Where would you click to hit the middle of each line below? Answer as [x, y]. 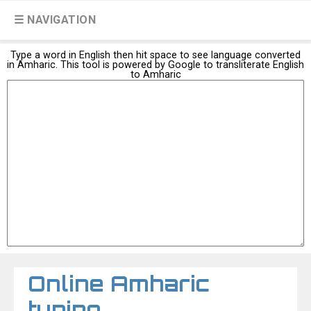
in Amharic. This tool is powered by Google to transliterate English [155, 65]
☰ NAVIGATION [55, 20]
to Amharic [155, 75]
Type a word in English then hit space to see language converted [155, 55]
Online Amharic [119, 284]
